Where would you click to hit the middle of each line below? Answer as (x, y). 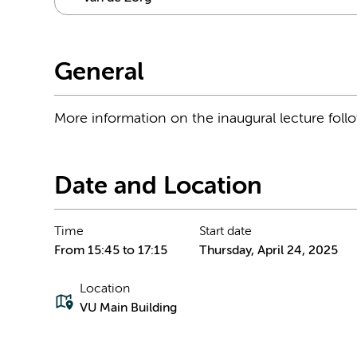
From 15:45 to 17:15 (111, 251)
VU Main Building (128, 309)
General (99, 73)
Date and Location (158, 187)
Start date (226, 232)
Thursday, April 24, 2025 (269, 251)
